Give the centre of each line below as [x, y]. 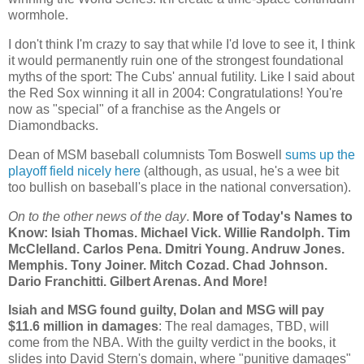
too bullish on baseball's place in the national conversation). [180, 187]
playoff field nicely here [74, 171]
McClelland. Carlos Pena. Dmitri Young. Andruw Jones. [176, 249]
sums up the [320, 154]
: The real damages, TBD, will [244, 327]
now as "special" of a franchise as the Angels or [144, 109]
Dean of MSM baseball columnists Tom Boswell [147, 154]
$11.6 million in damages [83, 327]
